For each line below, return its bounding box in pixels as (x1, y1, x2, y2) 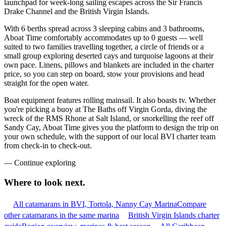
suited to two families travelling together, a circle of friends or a (4, 42, 204, 51)
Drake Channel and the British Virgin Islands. (4, 7, 149, 16)
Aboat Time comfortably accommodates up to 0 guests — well (4, 33, 203, 42)
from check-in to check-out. (4, 141, 92, 150)
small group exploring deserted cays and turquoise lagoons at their (4, 51, 213, 61)
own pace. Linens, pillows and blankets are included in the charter (4, 61, 214, 70)
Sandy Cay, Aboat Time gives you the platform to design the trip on (4, 123, 218, 132)
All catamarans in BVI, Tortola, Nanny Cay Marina (13, 199, 177, 208)
